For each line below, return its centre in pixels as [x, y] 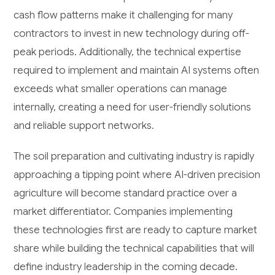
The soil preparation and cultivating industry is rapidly [134, 157]
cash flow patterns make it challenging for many [123, 15]
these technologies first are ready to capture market [136, 230]
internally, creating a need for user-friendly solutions [133, 107]
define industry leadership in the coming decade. [126, 267]
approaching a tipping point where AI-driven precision [137, 175]
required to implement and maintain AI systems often [137, 71]
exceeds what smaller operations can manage [121, 89]
